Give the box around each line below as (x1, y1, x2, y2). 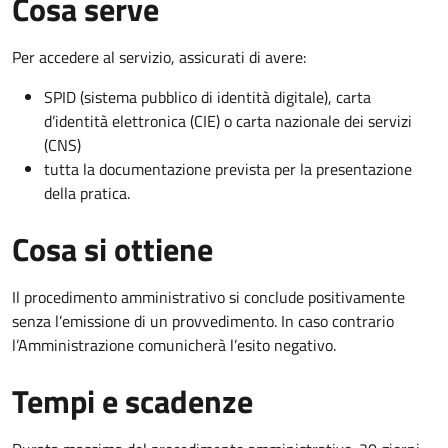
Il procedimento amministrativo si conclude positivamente (12, 284, 405, 309)
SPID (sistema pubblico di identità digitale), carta (44, 84, 371, 109)
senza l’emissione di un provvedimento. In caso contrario (12, 308, 394, 333)
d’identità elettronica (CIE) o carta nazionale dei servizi (44, 108, 412, 133)
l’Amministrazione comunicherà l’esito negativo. (12, 332, 336, 357)
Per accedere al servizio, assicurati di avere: (12, 44, 306, 69)
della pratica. (44, 180, 130, 205)
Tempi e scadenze (12, 376, 253, 425)
